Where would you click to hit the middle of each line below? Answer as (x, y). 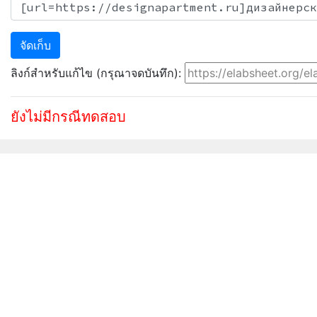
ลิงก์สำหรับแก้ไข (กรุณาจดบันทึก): (98, 73)
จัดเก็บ (35, 45)
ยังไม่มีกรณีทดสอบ (68, 117)
